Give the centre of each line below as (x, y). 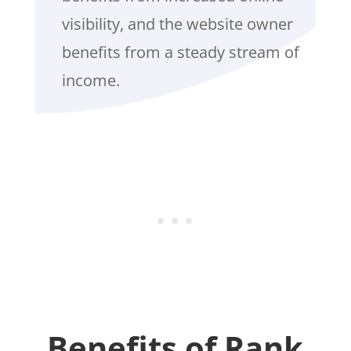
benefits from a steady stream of (180, 52)
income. (90, 81)
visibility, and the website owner (177, 24)
